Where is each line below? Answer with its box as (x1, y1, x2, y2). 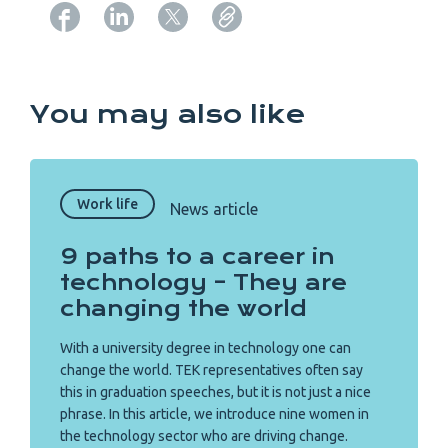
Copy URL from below (232, 38, 389, 57)
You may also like (30, 99, 306, 130)
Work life (77, 196, 138, 213)
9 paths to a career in (60, 244, 335, 270)
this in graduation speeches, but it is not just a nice (60, 384, 371, 401)
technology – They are (60, 270, 347, 296)
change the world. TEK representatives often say (60, 362, 363, 379)
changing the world (60, 296, 307, 322)
